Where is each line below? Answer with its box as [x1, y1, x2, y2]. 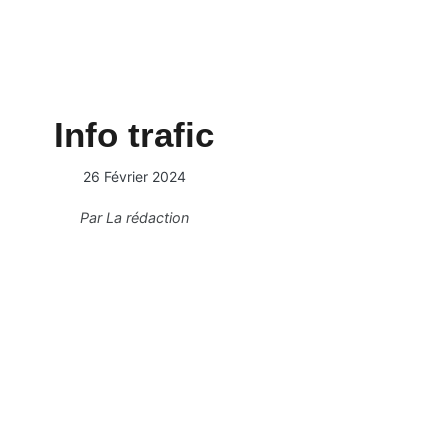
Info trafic [54, 115, 214, 154]
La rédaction [105, 209, 189, 226]
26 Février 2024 [82, 168, 186, 185]
